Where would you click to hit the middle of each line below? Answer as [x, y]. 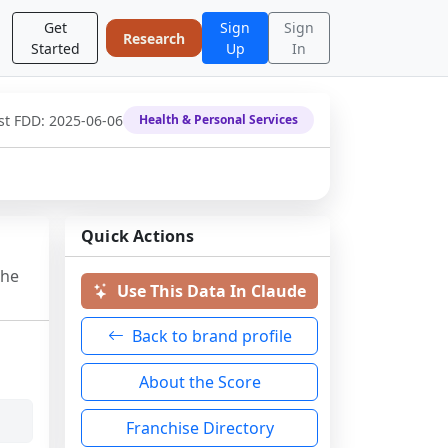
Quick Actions [138, 236]
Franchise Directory [199, 428]
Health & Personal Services [218, 119]
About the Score [199, 382]
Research [154, 38]
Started [55, 48]
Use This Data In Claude [211, 291]
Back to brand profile [211, 336]
